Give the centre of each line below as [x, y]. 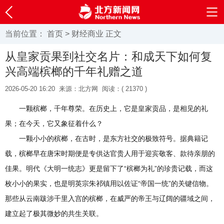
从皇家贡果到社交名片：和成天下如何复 [108, 56]
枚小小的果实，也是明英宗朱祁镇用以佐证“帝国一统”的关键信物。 [109, 183]
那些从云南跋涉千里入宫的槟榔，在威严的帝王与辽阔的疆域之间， [110, 198]
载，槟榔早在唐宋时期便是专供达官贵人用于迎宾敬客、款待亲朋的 [110, 153]
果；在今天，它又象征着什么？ [54, 123]
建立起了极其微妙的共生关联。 [54, 213]
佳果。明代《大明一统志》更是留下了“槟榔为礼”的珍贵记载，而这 [109, 168]
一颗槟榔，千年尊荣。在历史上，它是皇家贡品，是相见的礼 [113, 108]
